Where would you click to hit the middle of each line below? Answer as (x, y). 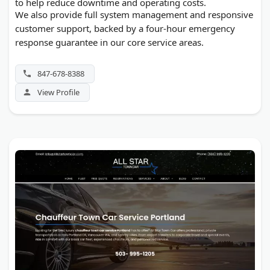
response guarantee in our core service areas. (109, 42)
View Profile (58, 92)
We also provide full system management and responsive (134, 14)
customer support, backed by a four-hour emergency (125, 28)
